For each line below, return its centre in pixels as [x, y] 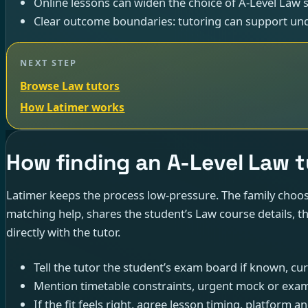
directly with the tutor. [63, 232]
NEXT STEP [48, 62]
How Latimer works [73, 107]
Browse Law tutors [70, 86]
